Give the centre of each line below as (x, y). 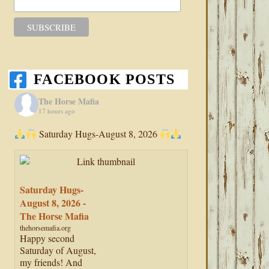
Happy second (47, 238)
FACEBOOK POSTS (104, 80)
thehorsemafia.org (46, 228)
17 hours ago (57, 110)
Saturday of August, (58, 250)
